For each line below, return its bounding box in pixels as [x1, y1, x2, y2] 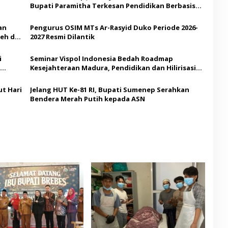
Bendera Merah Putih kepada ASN [30, 94, 145, 103]
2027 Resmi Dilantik [30, 32, 95, 41]
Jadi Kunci [30, 72, 63, 81]
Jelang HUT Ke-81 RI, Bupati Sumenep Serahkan [30, 84, 189, 94]
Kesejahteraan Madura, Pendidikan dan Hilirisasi [30, 63, 196, 72]
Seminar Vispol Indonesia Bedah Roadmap [30, 53, 173, 63]
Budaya [30, 10, 55, 19]
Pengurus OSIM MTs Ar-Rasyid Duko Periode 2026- [30, 22, 198, 32]
